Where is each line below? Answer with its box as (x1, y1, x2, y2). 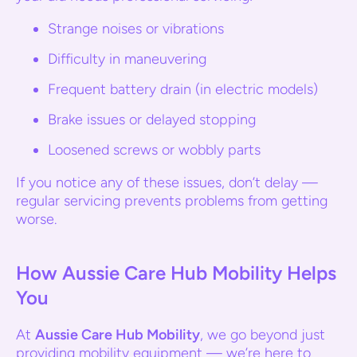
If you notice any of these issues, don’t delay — (16, 174, 318, 191)
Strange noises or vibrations (48, 20, 224, 37)
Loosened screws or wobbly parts (48, 141, 261, 159)
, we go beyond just (200, 326, 325, 343)
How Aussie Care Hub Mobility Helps (16, 261, 336, 284)
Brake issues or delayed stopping (48, 111, 256, 128)
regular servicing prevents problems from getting (16, 192, 328, 210)
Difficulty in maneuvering (48, 50, 206, 68)
